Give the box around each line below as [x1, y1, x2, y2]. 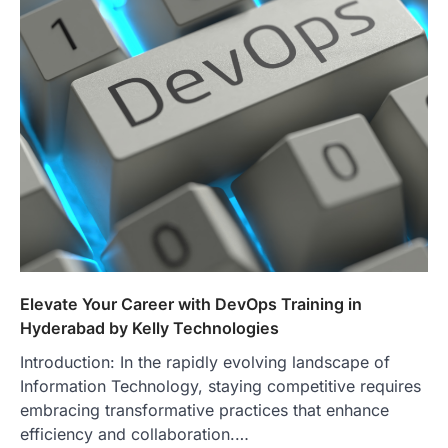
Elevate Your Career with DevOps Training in [20, 293, 362, 314]
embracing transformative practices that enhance [20, 399, 389, 420]
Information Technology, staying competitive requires [20, 375, 421, 396]
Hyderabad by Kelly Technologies [20, 317, 279, 338]
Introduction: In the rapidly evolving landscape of [20, 351, 390, 372]
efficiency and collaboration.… [20, 423, 249, 444]
